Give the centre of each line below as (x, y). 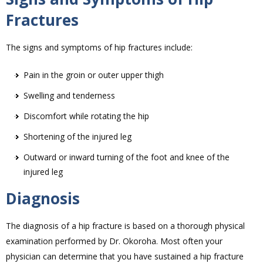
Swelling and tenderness (69, 96)
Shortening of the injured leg (77, 137)
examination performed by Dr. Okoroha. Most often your (114, 241)
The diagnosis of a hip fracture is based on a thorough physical (125, 226)
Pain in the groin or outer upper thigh (94, 75)
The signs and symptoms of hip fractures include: (99, 48)
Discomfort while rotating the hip (86, 116)
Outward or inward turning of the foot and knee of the (127, 157)
